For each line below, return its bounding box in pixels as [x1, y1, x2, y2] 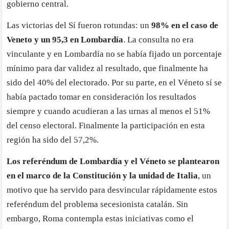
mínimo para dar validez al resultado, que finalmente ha [7, 63, 209, 73]
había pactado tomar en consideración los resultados [7, 91, 197, 102]
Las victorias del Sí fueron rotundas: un [7, 20, 152, 30]
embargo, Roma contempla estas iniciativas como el [7, 213, 194, 223]
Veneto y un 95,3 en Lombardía [7, 34, 124, 44]
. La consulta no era [123, 34, 194, 44]
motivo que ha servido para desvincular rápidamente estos [7, 185, 218, 195]
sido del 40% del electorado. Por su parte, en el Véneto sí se [7, 77, 222, 87]
